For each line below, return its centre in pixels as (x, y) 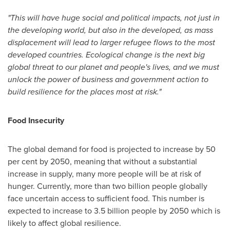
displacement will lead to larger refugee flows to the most (111, 42)
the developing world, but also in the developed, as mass (110, 30)
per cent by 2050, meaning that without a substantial (102, 161)
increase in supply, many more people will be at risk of (104, 174)
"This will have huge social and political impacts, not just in (114, 18)
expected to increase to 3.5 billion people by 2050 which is (114, 211)
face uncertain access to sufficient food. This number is (106, 198)
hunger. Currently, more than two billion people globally (108, 186)
